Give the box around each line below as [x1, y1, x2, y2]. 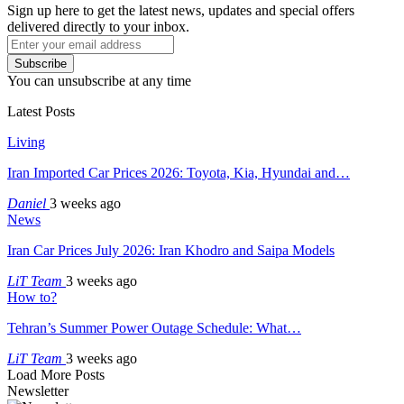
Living [7, 133, 45, 150]
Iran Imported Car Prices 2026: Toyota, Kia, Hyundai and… [7, 164, 350, 180]
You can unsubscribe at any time [7, 72, 191, 88]
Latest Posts [7, 103, 75, 119]
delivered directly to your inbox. [7, 18, 189, 34]
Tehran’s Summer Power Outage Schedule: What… [7, 319, 301, 335]
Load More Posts [7, 366, 105, 382]
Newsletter [7, 382, 69, 399]
